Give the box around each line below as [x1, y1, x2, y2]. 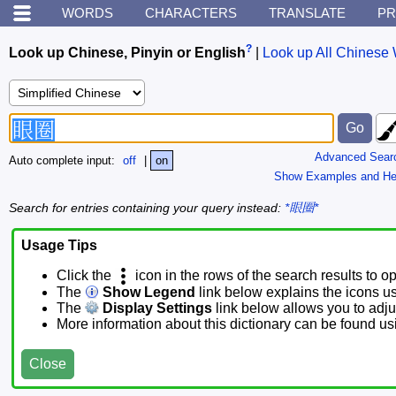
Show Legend [99, 285, 195, 301]
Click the [57, 268, 115, 284]
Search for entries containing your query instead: [9, 200, 285, 215]
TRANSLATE [269, 5, 346, 20]
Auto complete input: [9, 154, 118, 168]
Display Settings [99, 301, 212, 316]
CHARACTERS [145, 5, 237, 20]
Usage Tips [21, 238, 97, 254]
